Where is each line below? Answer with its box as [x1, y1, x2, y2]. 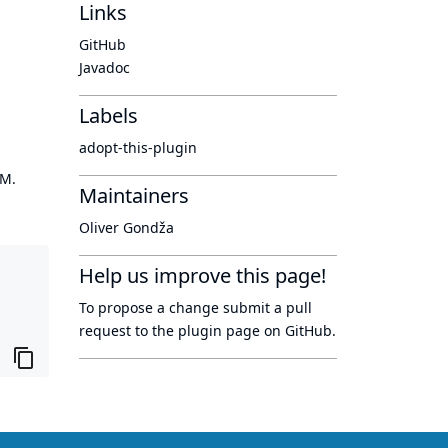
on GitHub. [260, 321, 336, 340]
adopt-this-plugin [79, 138, 197, 157]
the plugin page [152, 321, 260, 340]
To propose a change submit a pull [79, 298, 312, 317]
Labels [79, 102, 138, 129]
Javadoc [79, 58, 130, 77]
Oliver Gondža [79, 218, 174, 237]
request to [79, 321, 152, 340]
